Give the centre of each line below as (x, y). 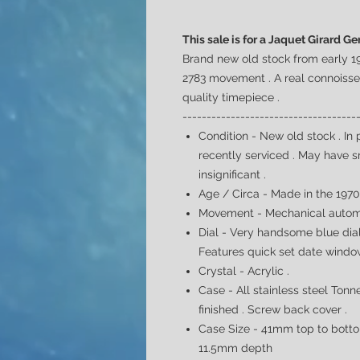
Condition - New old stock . (271, 136)
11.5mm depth (235, 348)
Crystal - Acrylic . (245, 271)
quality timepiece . (231, 97)
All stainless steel (284, 290)
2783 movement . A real (245, 78)
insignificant (229, 174)
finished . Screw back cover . (273, 309)
